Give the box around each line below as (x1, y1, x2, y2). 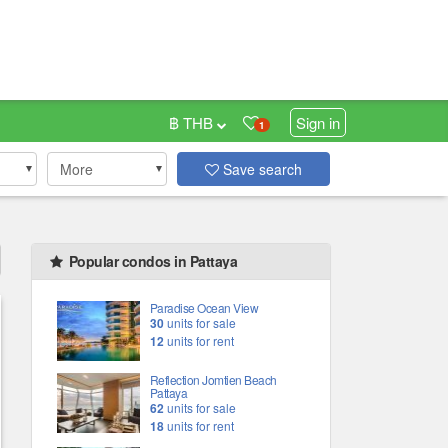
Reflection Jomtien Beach (149, 371, 277, 388)
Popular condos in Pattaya (65, 251, 237, 271)
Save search (219, 159, 303, 179)
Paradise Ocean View (149, 299, 259, 316)
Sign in (296, 112, 340, 133)
